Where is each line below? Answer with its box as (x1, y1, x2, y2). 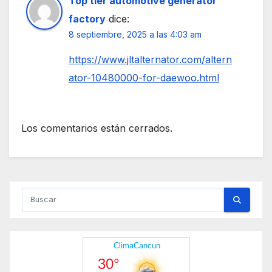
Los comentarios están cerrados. (21, 122, 172, 135)
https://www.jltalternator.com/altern (69, 53, 232, 66)
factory (69, 12, 106, 25)
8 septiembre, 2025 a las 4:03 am (69, 29, 202, 39)
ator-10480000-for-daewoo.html (69, 71, 219, 84)
